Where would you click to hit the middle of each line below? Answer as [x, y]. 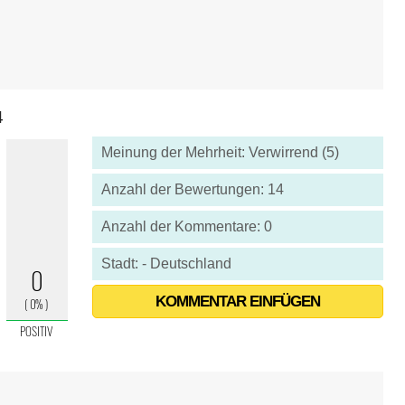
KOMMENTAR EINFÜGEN [237, 301]
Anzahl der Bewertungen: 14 [192, 189]
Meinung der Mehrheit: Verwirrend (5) [220, 152]
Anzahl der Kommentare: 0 [186, 226]
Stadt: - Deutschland [166, 264]
